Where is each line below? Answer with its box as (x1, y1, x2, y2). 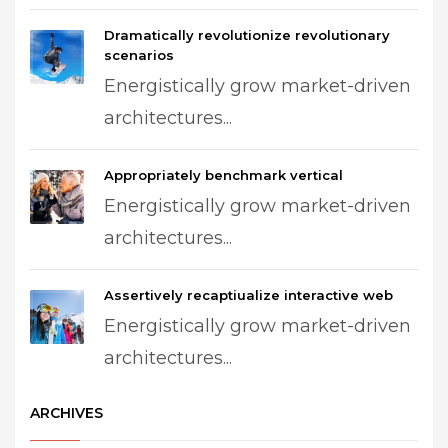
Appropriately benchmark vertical (104, 167, 343, 183)
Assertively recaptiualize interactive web (104, 287, 393, 303)
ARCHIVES (30, 404, 103, 422)
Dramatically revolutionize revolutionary (104, 27, 390, 43)
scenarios (104, 47, 174, 63)
